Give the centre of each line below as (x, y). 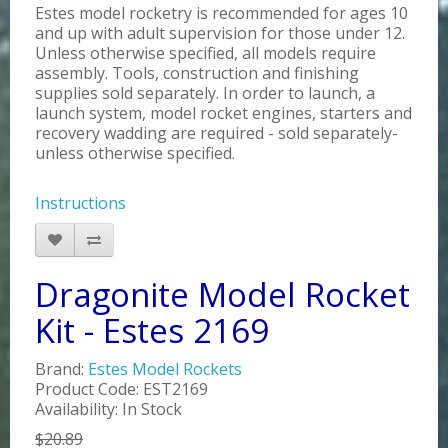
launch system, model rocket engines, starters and (223, 113)
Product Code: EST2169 (121, 389)
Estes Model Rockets (165, 369)
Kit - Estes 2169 (152, 331)
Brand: (61, 369)
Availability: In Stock (108, 409)
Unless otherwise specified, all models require (205, 53)
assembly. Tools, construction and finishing (197, 73)
